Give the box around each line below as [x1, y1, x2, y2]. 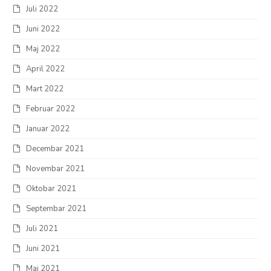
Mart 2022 [26, 83, 64, 94]
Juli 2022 [26, 3, 59, 15]
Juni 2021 [26, 243, 60, 254]
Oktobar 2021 [26, 183, 77, 194]
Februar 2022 [26, 103, 76, 114]
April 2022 [26, 63, 65, 74]
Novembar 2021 [26, 163, 85, 174]
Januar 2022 [26, 123, 70, 134]
